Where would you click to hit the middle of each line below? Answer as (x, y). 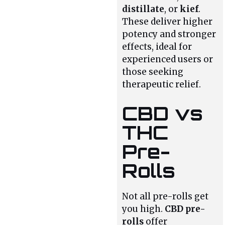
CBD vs (163, 113)
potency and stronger (169, 34)
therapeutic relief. (162, 85)
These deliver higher (167, 22)
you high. (144, 209)
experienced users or (168, 60)
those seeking (153, 72)
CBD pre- (185, 209)
